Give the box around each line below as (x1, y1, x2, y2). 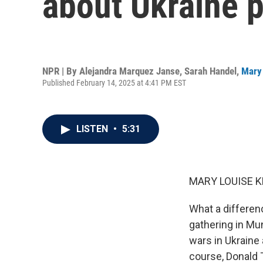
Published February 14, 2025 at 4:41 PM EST (42, 77, 186, 87)
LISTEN (76, 123, 110, 134)
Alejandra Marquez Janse (79, 65, 180, 77)
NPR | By (42, 65, 79, 77)
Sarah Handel (184, 65, 237, 77)
